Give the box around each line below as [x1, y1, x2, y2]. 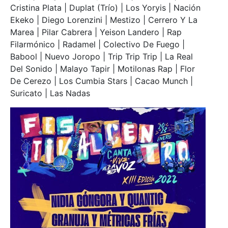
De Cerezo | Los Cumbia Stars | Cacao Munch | [10, 75, 193, 86]
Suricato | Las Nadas [10, 88, 90, 98]
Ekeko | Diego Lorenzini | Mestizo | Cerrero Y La [10, 14, 197, 25]
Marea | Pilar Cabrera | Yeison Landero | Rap [10, 26, 182, 37]
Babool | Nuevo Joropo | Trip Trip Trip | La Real [10, 51, 193, 62]
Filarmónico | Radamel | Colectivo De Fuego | [10, 39, 185, 49]
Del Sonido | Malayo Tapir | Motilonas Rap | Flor [10, 63, 195, 74]
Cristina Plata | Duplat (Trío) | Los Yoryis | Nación [10, 2, 201, 13]
